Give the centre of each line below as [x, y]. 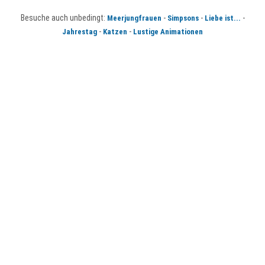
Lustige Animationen [168, 31]
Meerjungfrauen [134, 18]
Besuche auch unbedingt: [64, 17]
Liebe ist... [222, 18]
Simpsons [183, 18]
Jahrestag [80, 31]
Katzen [115, 31]
